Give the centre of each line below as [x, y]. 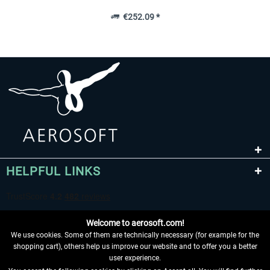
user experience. [135, 258]
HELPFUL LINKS [53, 171]
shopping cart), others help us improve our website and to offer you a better [135, 246]
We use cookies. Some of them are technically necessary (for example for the [135, 235]
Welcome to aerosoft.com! [135, 223]
